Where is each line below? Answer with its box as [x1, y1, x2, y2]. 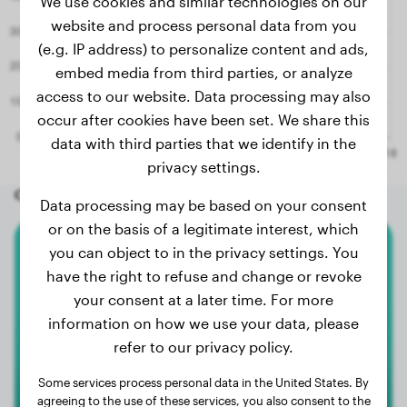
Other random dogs [15, 185, 145, 203]
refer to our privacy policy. [114, 338, 293, 355]
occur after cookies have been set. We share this [37, 111, 370, 128]
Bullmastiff [164, 253, 243, 272]
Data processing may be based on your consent [40, 196, 367, 213]
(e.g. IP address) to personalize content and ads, [38, 40, 369, 57]
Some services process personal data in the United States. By [38, 375, 369, 389]
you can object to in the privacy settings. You [48, 243, 359, 261]
